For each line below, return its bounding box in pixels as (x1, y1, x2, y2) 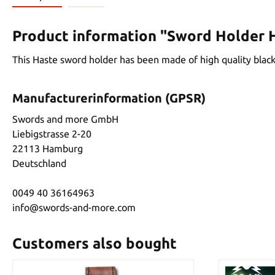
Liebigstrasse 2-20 (12, 128, 91, 139)
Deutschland (12, 157, 66, 169)
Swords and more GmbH (12, 113, 118, 125)
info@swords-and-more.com (12, 201, 136, 213)
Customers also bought (12, 234, 177, 252)
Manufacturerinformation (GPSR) (12, 90, 206, 105)
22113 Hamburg (12, 142, 83, 154)
